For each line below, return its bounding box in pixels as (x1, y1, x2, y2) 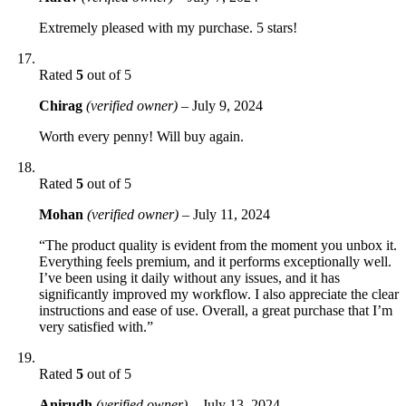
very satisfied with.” (39, 318, 153, 334)
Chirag (39, 97, 86, 113)
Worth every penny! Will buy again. (39, 128, 244, 144)
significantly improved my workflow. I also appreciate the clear (39, 285, 399, 302)
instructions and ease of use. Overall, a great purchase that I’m (39, 302, 392, 318)
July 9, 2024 (192, 97, 263, 113)
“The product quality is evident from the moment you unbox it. (39, 237, 397, 253)
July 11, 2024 (193, 206, 270, 222)
